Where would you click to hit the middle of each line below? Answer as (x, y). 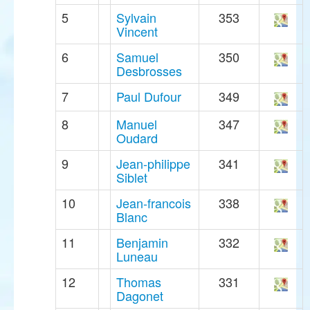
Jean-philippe (153, 164)
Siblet (132, 177)
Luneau (137, 256)
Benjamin (142, 243)
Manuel (137, 124)
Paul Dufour (149, 97)
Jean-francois (154, 203)
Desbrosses (149, 71)
